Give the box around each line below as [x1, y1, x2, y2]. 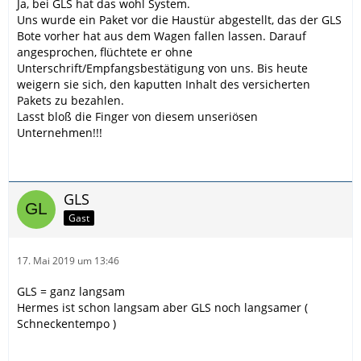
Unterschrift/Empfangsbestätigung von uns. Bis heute [17, 60, 308, 76]
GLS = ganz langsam [17, 283, 125, 299]
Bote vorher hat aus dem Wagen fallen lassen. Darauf [17, 27, 306, 44]
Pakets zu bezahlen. [17, 92, 124, 108]
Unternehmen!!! [17, 124, 102, 140]
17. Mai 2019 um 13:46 [17, 253, 119, 268]
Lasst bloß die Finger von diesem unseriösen [17, 108, 258, 124]
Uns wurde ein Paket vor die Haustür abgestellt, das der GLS [17, 11, 342, 27]
